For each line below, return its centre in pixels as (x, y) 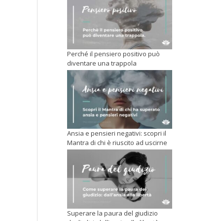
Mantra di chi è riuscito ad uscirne (117, 143)
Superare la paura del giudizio (112, 213)
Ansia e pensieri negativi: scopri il (117, 133)
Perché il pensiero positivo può (113, 54)
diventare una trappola (103, 63)
